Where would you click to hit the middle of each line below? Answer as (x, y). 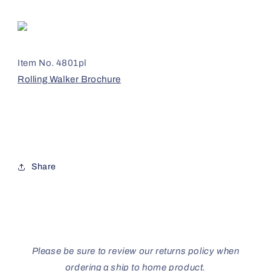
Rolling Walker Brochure (69, 79)
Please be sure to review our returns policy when (135, 251)
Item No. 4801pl (52, 63)
